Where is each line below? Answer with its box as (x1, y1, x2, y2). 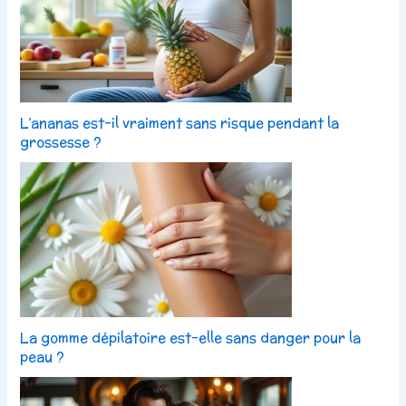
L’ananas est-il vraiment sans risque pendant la (20, 112, 340, 132)
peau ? (20, 346, 65, 366)
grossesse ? (20, 131, 102, 151)
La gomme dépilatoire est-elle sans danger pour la (20, 327, 362, 347)
